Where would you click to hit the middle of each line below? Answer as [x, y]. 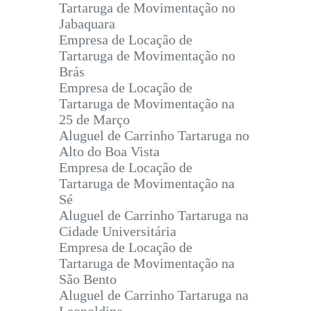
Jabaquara [87, 24]
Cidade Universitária [118, 232]
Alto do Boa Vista [109, 152]
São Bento [88, 279]
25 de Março [94, 120]
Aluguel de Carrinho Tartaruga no [154, 136]
